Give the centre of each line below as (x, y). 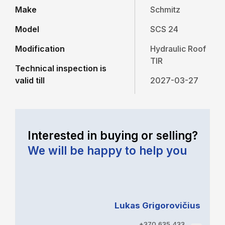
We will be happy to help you (107, 150)
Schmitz (165, 10)
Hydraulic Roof (178, 49)
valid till (30, 81)
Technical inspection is (61, 69)
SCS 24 (164, 29)
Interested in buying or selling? (113, 135)
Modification (40, 49)
